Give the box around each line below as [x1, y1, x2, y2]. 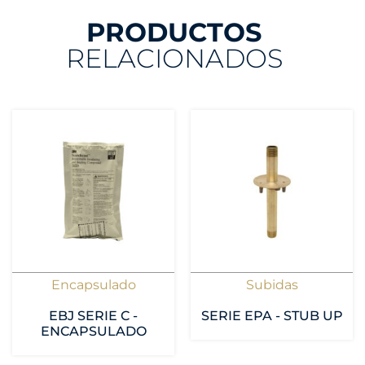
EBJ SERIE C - [49, 307, 138, 323]
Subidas [245, 276, 298, 292]
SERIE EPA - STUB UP [200, 307, 343, 323]
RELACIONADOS [65, 42, 283, 74]
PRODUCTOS [86, 15, 262, 48]
